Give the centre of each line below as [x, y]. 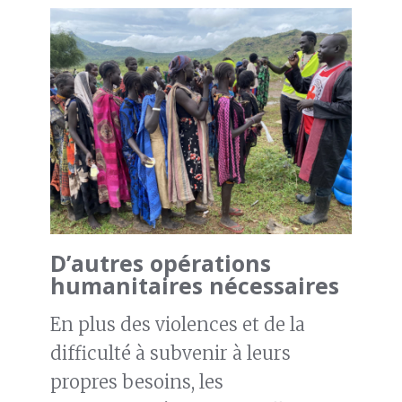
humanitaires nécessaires [195, 286]
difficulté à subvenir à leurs [170, 354]
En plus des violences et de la [178, 325]
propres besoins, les [137, 382]
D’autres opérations [161, 263]
